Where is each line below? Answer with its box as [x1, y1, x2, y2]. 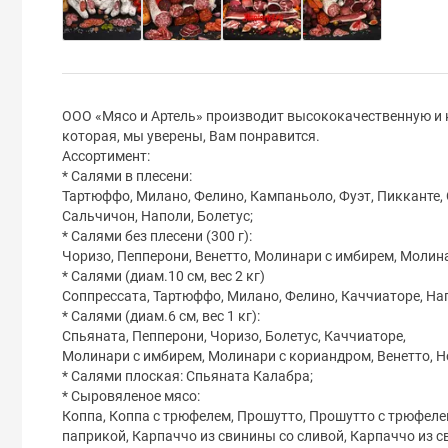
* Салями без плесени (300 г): [62, 227, 252, 244]
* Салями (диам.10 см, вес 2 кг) [62, 267, 265, 284]
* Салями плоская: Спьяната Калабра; [62, 367, 313, 384]
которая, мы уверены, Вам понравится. [62, 127, 320, 144]
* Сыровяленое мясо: [62, 387, 200, 404]
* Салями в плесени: [62, 167, 192, 184]
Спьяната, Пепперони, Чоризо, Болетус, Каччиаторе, [62, 327, 406, 344]
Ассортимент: [62, 147, 150, 164]
